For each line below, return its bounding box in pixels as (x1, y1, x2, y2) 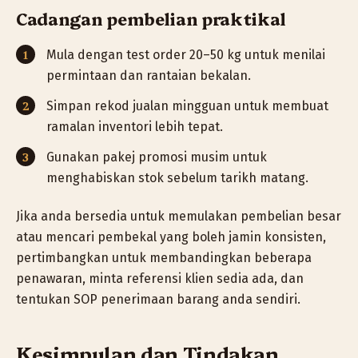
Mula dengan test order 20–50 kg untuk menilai (46, 47, 325, 63)
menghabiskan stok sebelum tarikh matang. (46, 170, 308, 186)
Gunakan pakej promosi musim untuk (46, 149, 267, 165)
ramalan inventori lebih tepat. (46, 119, 223, 135)
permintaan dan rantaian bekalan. (46, 68, 251, 84)
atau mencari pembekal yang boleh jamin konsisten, (16, 229, 326, 245)
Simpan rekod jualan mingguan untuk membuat (46, 98, 328, 114)
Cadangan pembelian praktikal (16, 6, 287, 30)
